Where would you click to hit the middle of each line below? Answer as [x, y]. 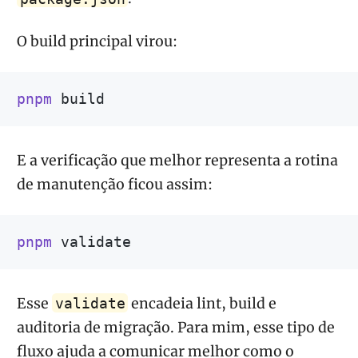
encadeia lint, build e [203, 303]
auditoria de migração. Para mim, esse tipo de [176, 327]
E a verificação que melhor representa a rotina [177, 160]
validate [90, 303]
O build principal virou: [97, 41]
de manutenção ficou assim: [115, 184]
